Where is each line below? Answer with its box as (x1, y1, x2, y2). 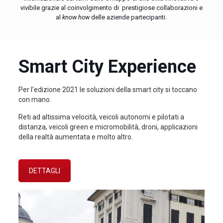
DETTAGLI (28, 167, 60, 175)
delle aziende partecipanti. (90, 13, 167, 21)
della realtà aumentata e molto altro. (18, 133, 133, 141)
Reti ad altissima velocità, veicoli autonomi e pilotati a (18, 113, 184, 121)
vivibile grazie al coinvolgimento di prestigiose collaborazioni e (20, 4, 203, 11)
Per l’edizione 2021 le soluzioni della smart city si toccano (18, 86, 197, 94)
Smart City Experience (18, 56, 196, 77)
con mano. (18, 96, 51, 104)
